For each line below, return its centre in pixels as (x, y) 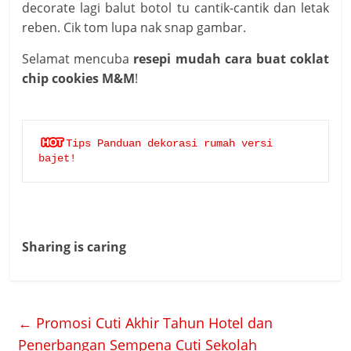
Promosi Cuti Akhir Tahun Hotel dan (153, 323)
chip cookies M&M (79, 79)
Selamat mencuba (78, 59)
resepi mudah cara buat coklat (231, 59)
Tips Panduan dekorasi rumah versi (170, 144)
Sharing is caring (74, 247)
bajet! (58, 159)
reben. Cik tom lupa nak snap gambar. (134, 28)
